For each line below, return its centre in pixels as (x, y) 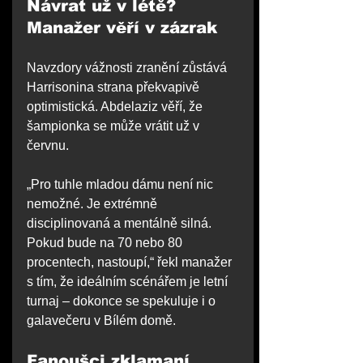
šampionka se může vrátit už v (115, 126)
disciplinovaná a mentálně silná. (121, 224)
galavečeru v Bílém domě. (101, 321)
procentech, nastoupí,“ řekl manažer (131, 263)
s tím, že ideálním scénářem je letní (129, 282)
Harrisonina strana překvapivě (115, 88)
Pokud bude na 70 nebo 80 (106, 243)
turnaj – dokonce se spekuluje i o (123, 301)
